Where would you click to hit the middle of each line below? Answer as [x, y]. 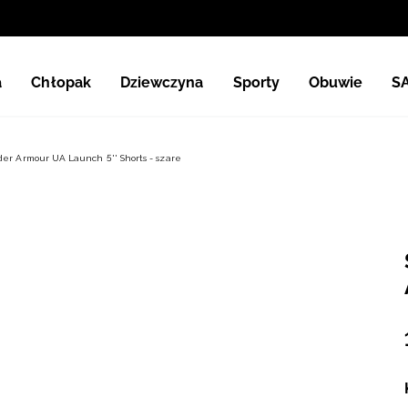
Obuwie [336, 82]
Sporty [256, 82]
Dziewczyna [162, 82]
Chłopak [61, 82]
